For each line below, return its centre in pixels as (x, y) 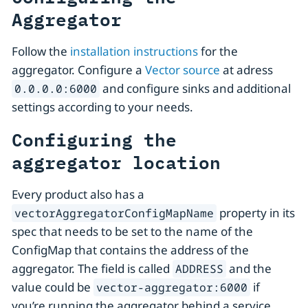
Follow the (41, 52)
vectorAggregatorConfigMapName (114, 213)
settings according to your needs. (102, 107)
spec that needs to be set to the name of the (132, 232)
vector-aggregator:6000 (172, 288)
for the (218, 52)
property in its (256, 213)
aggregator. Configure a (78, 70)
